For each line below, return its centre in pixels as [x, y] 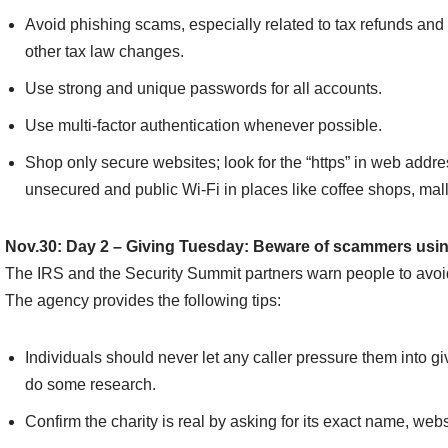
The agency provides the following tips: [143, 301]
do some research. [90, 385]
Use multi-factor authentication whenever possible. [203, 126]
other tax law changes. [104, 52]
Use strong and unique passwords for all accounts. [203, 89]
